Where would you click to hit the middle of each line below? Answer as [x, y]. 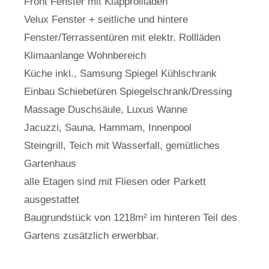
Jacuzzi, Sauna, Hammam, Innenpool [108, 128]
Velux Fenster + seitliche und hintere [106, 20]
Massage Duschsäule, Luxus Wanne [106, 110]
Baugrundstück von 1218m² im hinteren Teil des [131, 218]
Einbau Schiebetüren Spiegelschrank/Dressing [128, 92]
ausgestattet [52, 200]
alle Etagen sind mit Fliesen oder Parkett [115, 182]
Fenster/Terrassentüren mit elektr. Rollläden [122, 38]
